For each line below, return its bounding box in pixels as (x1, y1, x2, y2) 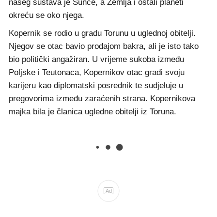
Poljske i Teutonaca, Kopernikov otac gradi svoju (9, 68, 185, 77)
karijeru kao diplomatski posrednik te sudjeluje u (9, 81, 183, 90)
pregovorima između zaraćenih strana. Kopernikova (9, 94, 195, 103)
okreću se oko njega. (9, 11, 84, 20)
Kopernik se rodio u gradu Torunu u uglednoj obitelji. (9, 29, 196, 38)
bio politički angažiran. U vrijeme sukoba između (9, 55, 184, 64)
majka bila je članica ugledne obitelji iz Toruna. (9, 107, 176, 116)
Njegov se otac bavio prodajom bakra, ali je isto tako (9, 42, 199, 51)
